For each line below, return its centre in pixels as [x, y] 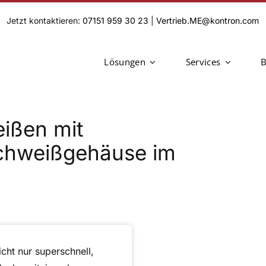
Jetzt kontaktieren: [45, 20]
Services [203, 61]
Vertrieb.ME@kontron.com [208, 20]
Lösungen [125, 61]
